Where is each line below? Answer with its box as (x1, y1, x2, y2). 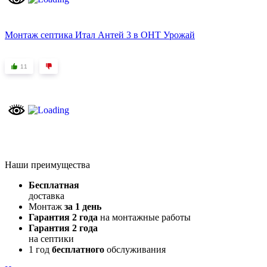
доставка (29, 191, 64, 201)
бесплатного (52, 244, 104, 255)
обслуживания (104, 244, 166, 255)
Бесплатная (29, 180, 79, 191)
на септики (29, 234, 74, 244)
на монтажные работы (98, 212, 191, 223)
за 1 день (64, 201, 101, 212)
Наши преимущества (5, 160, 90, 170)
